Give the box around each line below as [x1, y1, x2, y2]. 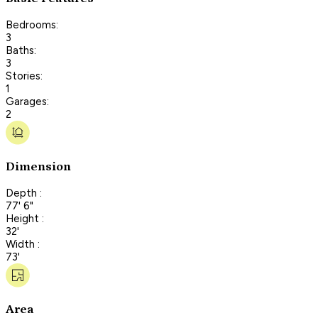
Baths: [6, 43, 36, 57]
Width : [6, 237, 40, 251]
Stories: [6, 69, 43, 82]
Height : [6, 212, 44, 225]
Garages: [6, 94, 49, 108]
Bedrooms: [6, 18, 58, 31]
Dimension [6, 160, 71, 175]
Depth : [6, 186, 42, 199]
